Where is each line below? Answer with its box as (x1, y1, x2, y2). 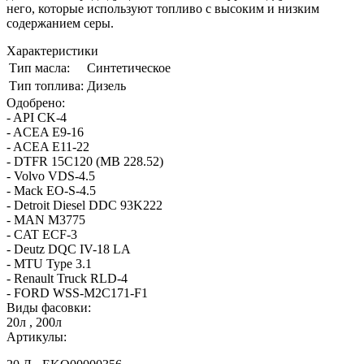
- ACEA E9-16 (6, 125, 84, 140)
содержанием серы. (6, 16, 114, 31)
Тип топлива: (9, 79, 84, 93)
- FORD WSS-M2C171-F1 (6, 286, 148, 301)
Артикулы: (6, 330, 67, 344)
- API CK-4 (6, 110, 67, 125)
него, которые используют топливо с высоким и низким (6, 2, 319, 16)
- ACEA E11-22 (6, 140, 89, 154)
